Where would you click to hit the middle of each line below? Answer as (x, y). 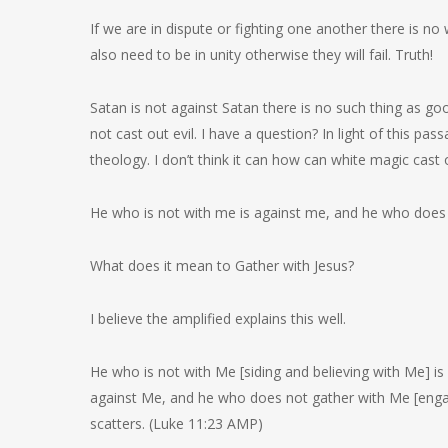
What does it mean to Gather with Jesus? (222, 265)
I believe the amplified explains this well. (218, 318)
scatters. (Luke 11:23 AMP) (176, 423)
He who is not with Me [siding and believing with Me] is (267, 371)
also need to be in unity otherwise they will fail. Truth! (261, 54)
